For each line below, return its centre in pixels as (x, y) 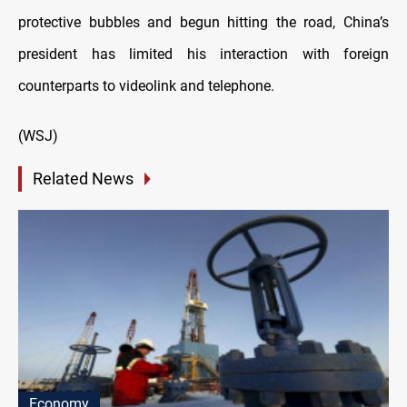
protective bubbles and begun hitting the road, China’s (203, 22)
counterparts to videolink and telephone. (146, 85)
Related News (83, 178)
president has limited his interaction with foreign (203, 54)
